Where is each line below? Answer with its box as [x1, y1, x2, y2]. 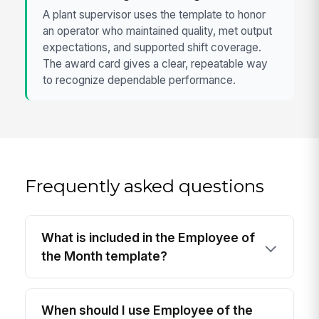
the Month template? [41, 248, 168, 263]
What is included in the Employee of [41, 229, 256, 245]
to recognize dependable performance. [43, 73, 236, 87]
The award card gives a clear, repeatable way [43, 56, 268, 70]
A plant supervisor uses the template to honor [43, 7, 266, 21]
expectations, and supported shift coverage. [43, 40, 262, 54]
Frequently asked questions [25, 174, 265, 197]
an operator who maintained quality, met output [43, 23, 273, 38]
